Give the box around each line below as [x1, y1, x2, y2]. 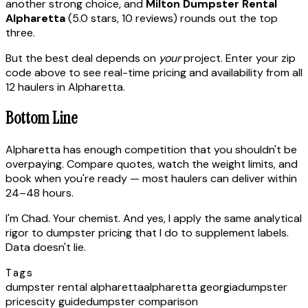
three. [5, 25, 35, 40]
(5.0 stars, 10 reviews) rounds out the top [65, 10, 278, 25]
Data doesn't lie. [5, 240, 86, 255]
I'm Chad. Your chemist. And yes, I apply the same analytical [5, 211, 302, 226]
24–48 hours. [5, 186, 74, 201]
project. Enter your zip [181, 50, 296, 65]
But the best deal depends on [5, 50, 159, 65]
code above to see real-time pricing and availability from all [5, 65, 302, 80]
